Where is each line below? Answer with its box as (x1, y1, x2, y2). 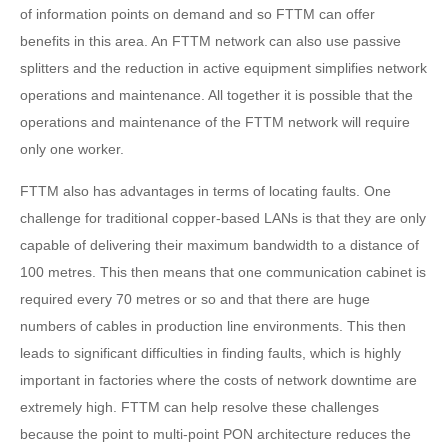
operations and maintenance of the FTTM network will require (20, 114, 410, 130)
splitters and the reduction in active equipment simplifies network (20, 60, 427, 76)
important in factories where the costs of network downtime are (20, 372, 417, 388)
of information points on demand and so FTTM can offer (20, 6, 375, 22)
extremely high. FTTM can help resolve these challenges (20, 399, 379, 415)
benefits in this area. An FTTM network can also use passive (20, 33, 401, 49)
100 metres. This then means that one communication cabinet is (20, 264, 426, 280)
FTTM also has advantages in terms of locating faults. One (20, 183, 391, 199)
